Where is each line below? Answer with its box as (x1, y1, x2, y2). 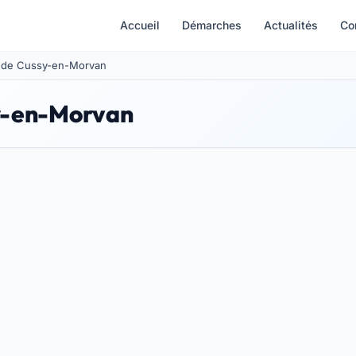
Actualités (264, 18, 318, 32)
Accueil (120, 18, 160, 32)
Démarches (182, 18, 242, 32)
